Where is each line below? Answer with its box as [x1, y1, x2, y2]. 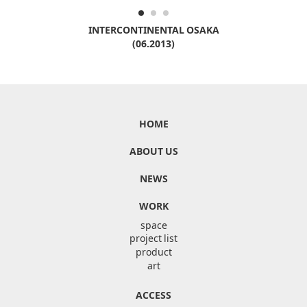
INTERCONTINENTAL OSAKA [88, 22, 219, 36]
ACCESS [136, 288, 171, 302]
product [135, 244, 172, 258]
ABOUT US [129, 143, 178, 158]
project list [130, 230, 177, 245]
